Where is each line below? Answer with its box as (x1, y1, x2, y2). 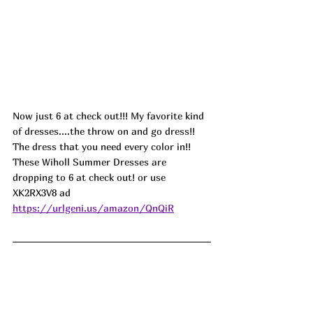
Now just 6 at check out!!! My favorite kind (13, 109, 207, 122)
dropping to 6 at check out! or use (13, 170, 168, 183)
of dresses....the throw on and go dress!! (13, 124, 198, 137)
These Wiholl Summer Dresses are (13, 155, 169, 168)
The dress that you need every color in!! (13, 140, 194, 152)
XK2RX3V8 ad (13, 186, 71, 198)
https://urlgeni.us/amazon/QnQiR (13, 201, 174, 214)
